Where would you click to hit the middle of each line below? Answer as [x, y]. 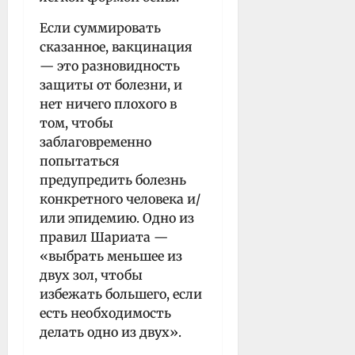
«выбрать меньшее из [111, 256]
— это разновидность [110, 65]
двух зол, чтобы [91, 275]
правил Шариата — [104, 237]
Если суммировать [100, 27]
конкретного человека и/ [120, 198]
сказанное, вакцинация [116, 46]
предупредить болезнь [113, 179]
